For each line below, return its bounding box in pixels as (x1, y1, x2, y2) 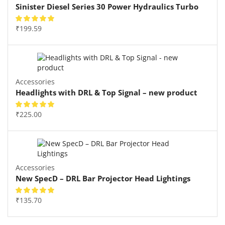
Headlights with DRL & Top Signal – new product (16, 87, 197, 97)
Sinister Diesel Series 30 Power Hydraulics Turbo (16, 1, 198, 12)
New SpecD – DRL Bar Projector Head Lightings (16, 173, 190, 183)
